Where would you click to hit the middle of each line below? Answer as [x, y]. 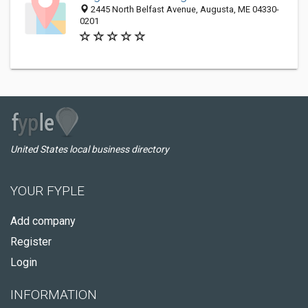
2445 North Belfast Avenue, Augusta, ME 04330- [184, 9]
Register [31, 242]
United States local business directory [90, 149]
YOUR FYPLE [47, 191]
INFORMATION [54, 295]
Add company [43, 221]
